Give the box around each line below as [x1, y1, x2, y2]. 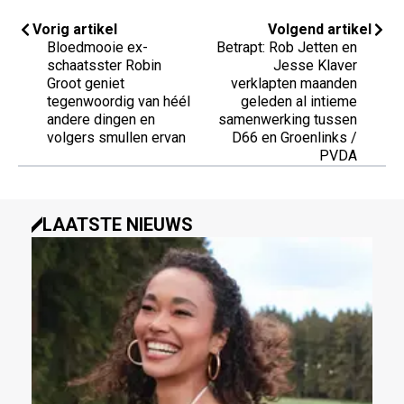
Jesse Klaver [273, 57, 357, 75]
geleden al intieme [241, 93, 357, 111]
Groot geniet [47, 75, 124, 93]
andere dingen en [47, 111, 155, 129]
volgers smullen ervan [47, 129, 186, 147]
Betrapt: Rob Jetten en [216, 39, 357, 57]
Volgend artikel [268, 21, 372, 39]
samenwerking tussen [218, 111, 357, 129]
